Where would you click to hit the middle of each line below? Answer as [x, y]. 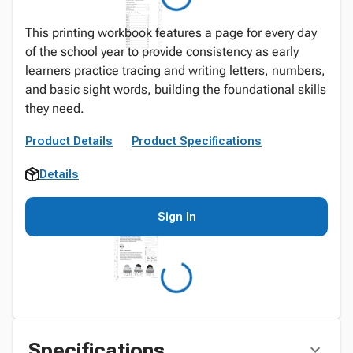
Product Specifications [197, 141]
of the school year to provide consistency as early [162, 52]
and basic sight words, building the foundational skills [176, 89]
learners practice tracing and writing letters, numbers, [175, 71]
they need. [55, 108]
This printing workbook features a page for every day [171, 33]
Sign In [176, 217]
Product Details [69, 141]
